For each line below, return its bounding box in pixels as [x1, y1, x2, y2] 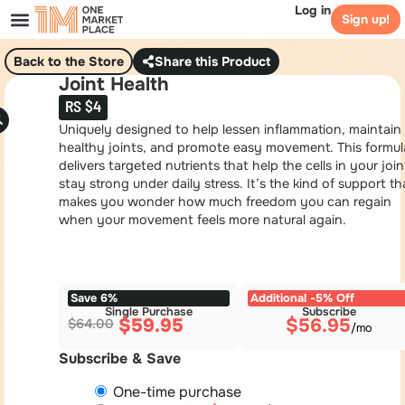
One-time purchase [113, 382, 241, 402]
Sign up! [342, 12, 390, 27]
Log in [295, 3, 331, 18]
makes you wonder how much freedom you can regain [59, 193, 391, 211]
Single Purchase [105, 305, 193, 320]
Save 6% [71, 291, 118, 306]
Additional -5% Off [250, 291, 354, 306]
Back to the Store [14, 53, 124, 70]
